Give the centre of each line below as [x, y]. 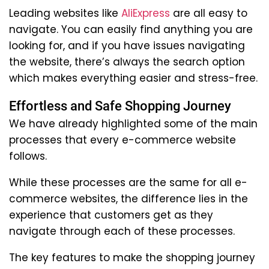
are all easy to [209, 13]
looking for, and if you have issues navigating [127, 45]
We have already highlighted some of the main [133, 123]
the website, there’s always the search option [127, 62]
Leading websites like [65, 13]
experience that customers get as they [111, 215]
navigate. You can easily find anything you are [131, 29]
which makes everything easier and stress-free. [133, 78]
